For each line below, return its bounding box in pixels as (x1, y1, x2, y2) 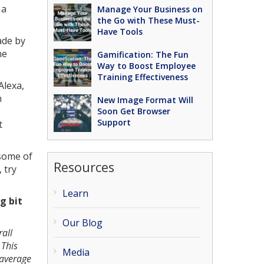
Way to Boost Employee (97, 60, 196, 71)
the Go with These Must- (97, 15, 200, 26)
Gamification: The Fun (97, 49, 189, 60)
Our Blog (62, 216, 103, 229)
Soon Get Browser (97, 105, 171, 117)
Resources (54, 159, 115, 176)
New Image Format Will (97, 94, 194, 105)
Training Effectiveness (97, 71, 189, 82)
